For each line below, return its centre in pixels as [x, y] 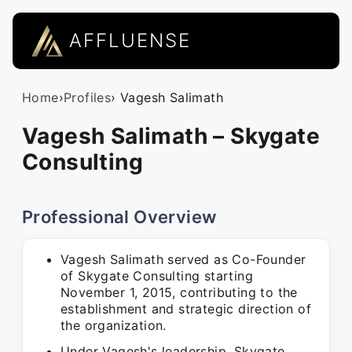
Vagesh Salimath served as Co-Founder [183, 259]
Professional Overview [119, 217]
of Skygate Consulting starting [157, 276]
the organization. [114, 325]
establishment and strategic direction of [186, 309]
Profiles [88, 97]
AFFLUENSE [130, 40]
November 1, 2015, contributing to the [179, 292]
